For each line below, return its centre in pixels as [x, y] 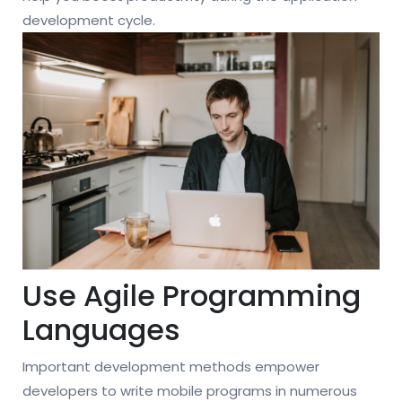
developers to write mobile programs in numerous [190, 391]
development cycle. [89, 20]
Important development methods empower [171, 367]
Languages [101, 330]
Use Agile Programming [192, 296]
